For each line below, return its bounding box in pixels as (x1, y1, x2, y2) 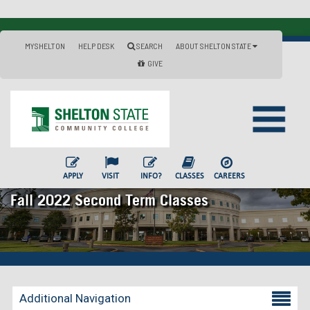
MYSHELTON (25, 41, 65, 51)
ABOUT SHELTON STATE (176, 41, 253, 51)
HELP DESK (78, 41, 114, 51)
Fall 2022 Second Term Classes (10, 191, 208, 209)
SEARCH (135, 41, 163, 51)
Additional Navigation (19, 291, 131, 305)
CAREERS (213, 171, 245, 181)
